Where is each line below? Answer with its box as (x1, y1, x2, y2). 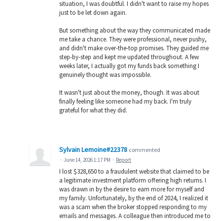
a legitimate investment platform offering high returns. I (59, 176, 206, 185)
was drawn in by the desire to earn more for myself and (59, 185, 204, 194)
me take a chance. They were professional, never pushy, (59, 35, 207, 43)
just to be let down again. (59, 8, 127, 17)
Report (116, 156, 131, 164)
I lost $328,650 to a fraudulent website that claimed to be (59, 167, 209, 176)
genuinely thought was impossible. (59, 70, 151, 79)
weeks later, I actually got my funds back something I (59, 61, 199, 70)
